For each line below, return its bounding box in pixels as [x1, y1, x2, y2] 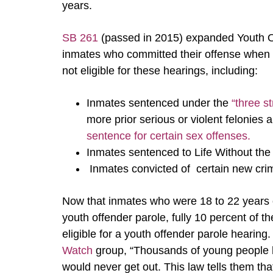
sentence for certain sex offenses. [87, 130, 250, 142]
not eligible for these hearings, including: [62, 65, 258, 77]
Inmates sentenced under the [87, 97, 232, 109]
